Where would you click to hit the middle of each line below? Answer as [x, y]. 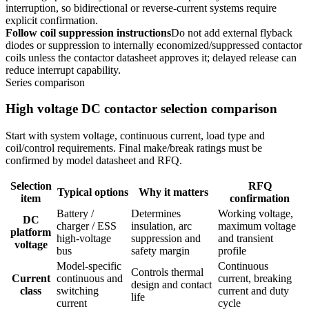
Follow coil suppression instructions [88, 32]
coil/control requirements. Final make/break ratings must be [134, 148]
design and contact [171, 285]
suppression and [166, 239]
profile [232, 251]
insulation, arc [161, 226]
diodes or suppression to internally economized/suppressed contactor [154, 45]
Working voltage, [256, 214]
